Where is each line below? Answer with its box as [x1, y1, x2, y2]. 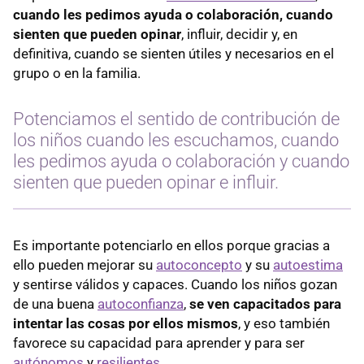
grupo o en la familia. [13, 64, 141, 81]
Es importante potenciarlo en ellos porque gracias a [13, 236, 330, 253]
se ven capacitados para [186, 295, 341, 312]
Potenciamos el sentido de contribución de [13, 108, 340, 129]
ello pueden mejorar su [13, 256, 156, 273]
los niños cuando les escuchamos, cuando [13, 129, 339, 150]
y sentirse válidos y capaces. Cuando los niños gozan [13, 275, 337, 292]
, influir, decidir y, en [181, 25, 297, 42]
